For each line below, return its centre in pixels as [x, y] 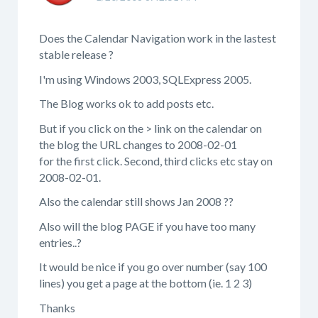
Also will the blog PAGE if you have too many [147, 226]
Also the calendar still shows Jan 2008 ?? [136, 201]
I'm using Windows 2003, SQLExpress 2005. [145, 79]
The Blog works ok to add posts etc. [126, 103]
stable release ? [76, 54]
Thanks [57, 307]
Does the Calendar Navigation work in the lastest [158, 38]
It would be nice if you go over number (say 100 [153, 267]
